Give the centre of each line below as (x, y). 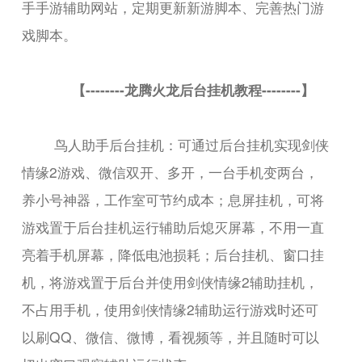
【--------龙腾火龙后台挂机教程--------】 (193, 89)
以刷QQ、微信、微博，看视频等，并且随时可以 (171, 336)
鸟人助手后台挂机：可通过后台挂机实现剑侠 (192, 144)
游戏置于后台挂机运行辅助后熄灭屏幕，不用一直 (173, 226)
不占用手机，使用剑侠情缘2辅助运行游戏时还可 (170, 309)
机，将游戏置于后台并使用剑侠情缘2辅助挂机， (170, 281)
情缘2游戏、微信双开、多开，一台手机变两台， (170, 171)
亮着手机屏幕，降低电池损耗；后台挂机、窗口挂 (173, 254)
